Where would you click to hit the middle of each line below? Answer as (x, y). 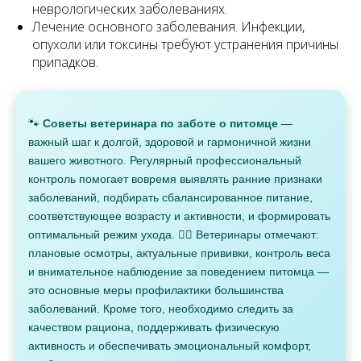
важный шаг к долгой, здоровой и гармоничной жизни (170, 142)
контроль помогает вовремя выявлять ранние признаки (175, 179)
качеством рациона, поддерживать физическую (154, 328)
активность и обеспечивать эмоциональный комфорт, (170, 346)
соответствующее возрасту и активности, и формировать (179, 216)
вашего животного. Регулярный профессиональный (165, 161)
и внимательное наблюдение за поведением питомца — (178, 272)
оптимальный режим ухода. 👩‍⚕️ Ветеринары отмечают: (174, 235)
